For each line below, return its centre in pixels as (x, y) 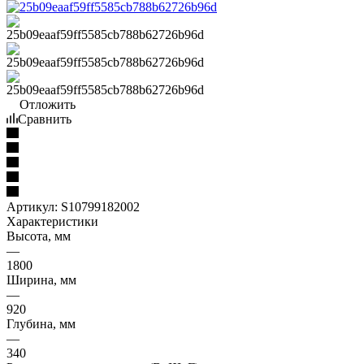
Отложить (48, 104)
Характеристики (52, 221)
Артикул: (32, 206)
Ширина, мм (41, 279)
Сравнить (45, 119)
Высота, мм (39, 236)
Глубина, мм (41, 323)
